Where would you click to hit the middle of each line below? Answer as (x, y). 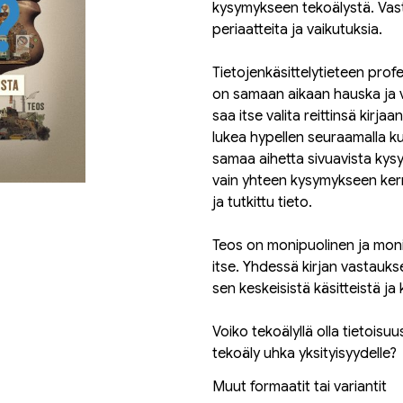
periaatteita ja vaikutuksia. (297, 30)
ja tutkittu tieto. (262, 202)
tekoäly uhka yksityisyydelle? (304, 354)
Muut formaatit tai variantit (300, 387)
